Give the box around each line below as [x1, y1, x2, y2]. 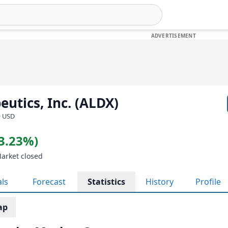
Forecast [33, 176, 66, 187]
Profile [195, 176, 221, 187]
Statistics [88, 176, 125, 187]
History [146, 176, 174, 187]
